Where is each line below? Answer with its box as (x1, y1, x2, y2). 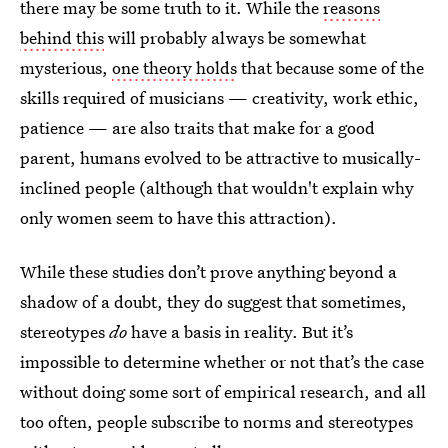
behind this (20, 25, 104, 49)
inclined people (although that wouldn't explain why (20, 175, 414, 199)
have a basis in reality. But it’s (127, 319, 353, 343)
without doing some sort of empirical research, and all (20, 379, 426, 403)
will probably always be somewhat (104, 25, 366, 49)
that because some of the (237, 55, 424, 79)
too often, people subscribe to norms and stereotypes (20, 409, 413, 433)
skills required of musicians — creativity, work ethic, (20, 85, 419, 109)
